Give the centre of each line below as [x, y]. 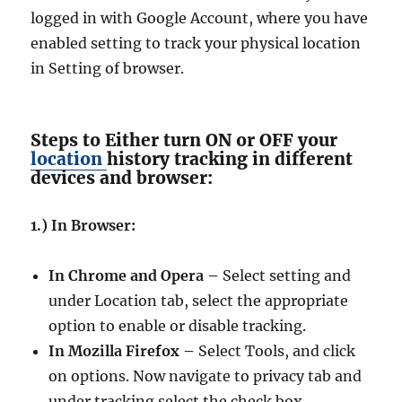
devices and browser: [122, 178]
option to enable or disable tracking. [178, 326]
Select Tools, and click [275, 351]
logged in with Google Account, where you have [200, 18]
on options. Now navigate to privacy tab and [205, 376]
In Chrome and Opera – [134, 276]
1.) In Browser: [83, 226]
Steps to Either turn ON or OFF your [184, 140]
